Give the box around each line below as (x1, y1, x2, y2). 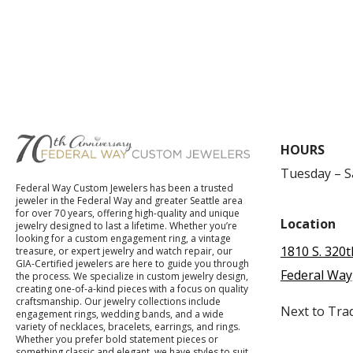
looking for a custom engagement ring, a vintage (16, 232, 232, 246)
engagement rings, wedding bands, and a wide (16, 307, 225, 321)
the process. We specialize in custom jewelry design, (16, 269, 249, 284)
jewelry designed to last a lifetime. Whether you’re (16, 219, 238, 233)
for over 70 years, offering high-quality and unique (16, 206, 240, 221)
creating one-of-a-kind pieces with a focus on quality (16, 282, 249, 296)
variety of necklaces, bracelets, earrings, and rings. (16, 320, 241, 334)
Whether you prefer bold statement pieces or (16, 333, 219, 347)
